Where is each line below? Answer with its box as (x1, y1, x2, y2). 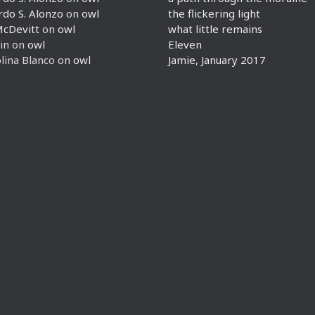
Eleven (168, 37, 202, 51)
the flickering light (168, 6, 260, 20)
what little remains (168, 22, 262, 36)
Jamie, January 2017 (168, 53, 266, 67)
